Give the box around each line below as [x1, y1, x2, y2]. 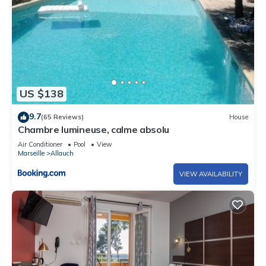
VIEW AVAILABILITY [179, 169, 242, 178]
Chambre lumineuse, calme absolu [18, 123, 170, 135]
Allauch [50, 148, 74, 157]
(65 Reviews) [41, 113, 84, 122]
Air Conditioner [18, 140, 62, 148]
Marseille [18, 148, 45, 157]
